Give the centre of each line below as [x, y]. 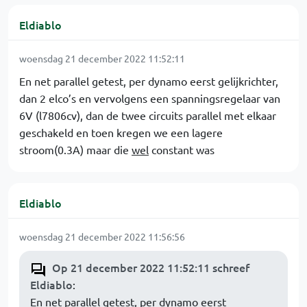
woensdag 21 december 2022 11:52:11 [102, 58]
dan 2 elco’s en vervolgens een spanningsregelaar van [150, 98]
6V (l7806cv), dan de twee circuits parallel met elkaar [148, 115]
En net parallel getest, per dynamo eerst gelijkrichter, [149, 81]
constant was [182, 149]
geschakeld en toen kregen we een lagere [121, 132]
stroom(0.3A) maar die [75, 149]
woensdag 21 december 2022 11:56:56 [102, 236]
